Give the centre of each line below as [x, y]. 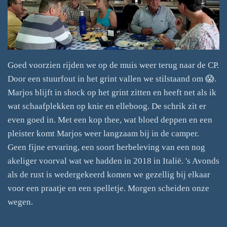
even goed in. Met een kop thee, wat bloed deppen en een [110, 120]
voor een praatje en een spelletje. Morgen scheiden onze [108, 188]
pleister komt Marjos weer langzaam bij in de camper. [103, 133]
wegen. [20, 202]
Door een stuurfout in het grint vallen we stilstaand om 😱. [112, 79]
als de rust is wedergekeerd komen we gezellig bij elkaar [109, 174]
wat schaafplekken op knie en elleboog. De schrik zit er [107, 106]
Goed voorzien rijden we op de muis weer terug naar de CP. [113, 65]
